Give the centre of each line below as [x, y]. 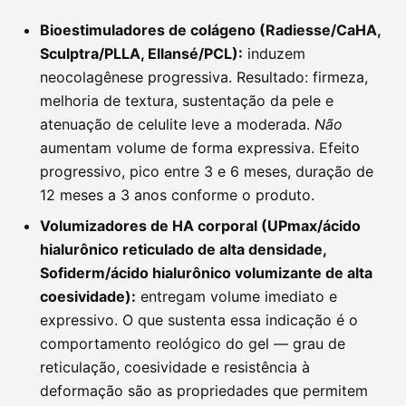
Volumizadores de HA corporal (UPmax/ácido [200, 226]
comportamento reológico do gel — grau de [193, 344]
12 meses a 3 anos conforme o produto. [177, 195]
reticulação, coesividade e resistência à [175, 367]
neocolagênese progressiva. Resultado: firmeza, [204, 77]
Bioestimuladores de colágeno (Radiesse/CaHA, [210, 30]
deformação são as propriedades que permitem [204, 391]
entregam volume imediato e [237, 297]
